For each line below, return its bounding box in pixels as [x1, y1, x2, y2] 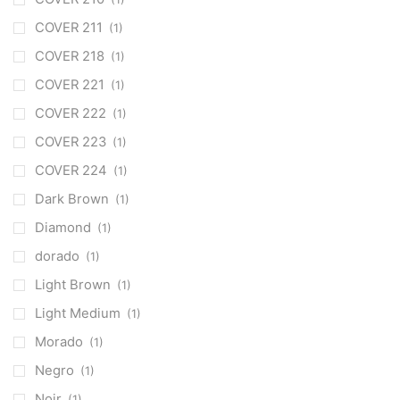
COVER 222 [35, 104, 106, 121]
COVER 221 [35, 76, 104, 93]
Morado [35, 333, 83, 350]
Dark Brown [35, 190, 109, 207]
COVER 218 [35, 47, 104, 64]
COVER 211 [35, 19, 103, 36]
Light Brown [35, 276, 111, 293]
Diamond [35, 219, 91, 236]
